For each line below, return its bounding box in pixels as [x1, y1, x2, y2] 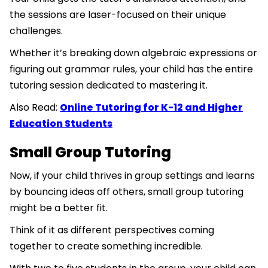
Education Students [10, 117, 112, 131]
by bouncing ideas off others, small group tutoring [10, 185, 243, 199]
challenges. [10, 24, 65, 38]
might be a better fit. [10, 201, 110, 215]
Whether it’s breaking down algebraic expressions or [10, 46, 257, 60]
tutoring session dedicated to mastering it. [10, 78, 208, 93]
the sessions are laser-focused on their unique [10, 8, 226, 22]
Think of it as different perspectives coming [10, 223, 214, 237]
